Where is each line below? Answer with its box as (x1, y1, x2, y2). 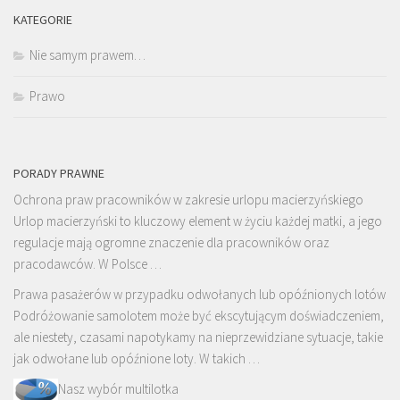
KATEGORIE (13, 12, 72, 29)
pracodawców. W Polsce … (13, 255, 162, 273)
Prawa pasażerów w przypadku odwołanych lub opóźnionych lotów (13, 286, 386, 304)
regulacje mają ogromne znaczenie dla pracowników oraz (13, 234, 329, 252)
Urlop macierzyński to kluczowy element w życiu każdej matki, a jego (13, 212, 382, 230)
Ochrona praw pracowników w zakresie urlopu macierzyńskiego (13, 191, 363, 209)
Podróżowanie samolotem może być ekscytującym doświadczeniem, (13, 307, 384, 325)
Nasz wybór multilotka (58, 380, 179, 398)
